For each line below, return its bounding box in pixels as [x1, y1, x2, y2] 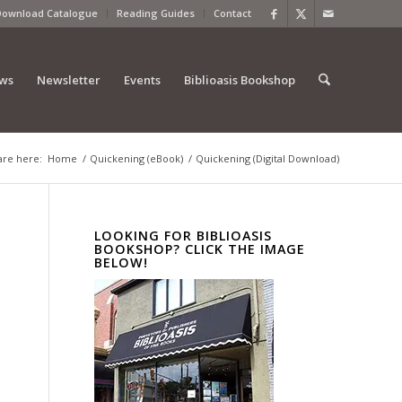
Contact [214, 6, 251, 20]
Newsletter [36, 72, 100, 88]
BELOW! [94, 254, 149, 271]
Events [123, 72, 161, 88]
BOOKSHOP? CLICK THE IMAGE [94, 240, 306, 258]
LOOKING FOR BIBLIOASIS [94, 227, 273, 244]
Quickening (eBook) [90, 152, 183, 165]
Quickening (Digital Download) [196, 152, 339, 165]
